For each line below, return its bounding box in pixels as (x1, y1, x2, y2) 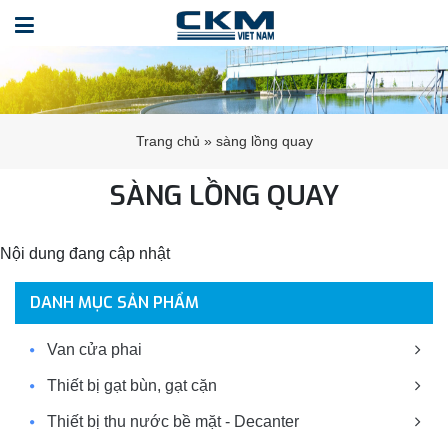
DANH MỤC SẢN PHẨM (30, 291, 199, 313)
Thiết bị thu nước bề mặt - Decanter (47, 412, 299, 430)
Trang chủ (135, 132, 200, 149)
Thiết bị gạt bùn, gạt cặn (47, 376, 217, 394)
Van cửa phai (47, 340, 142, 358)
